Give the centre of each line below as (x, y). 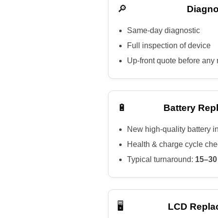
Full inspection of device (169, 45)
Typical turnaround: (161, 159)
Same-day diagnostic (163, 30)
